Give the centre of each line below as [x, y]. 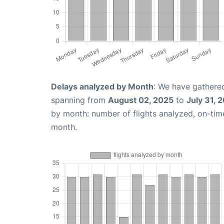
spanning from [79, 100]
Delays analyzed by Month [102, 87]
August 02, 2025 [141, 100]
